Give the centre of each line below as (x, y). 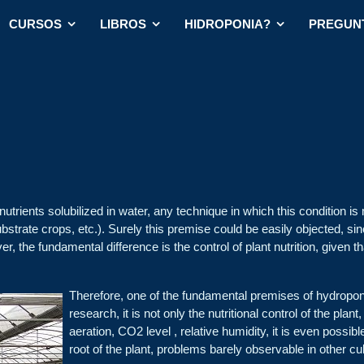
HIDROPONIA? (227, 24)
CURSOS (35, 24)
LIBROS (123, 24)
